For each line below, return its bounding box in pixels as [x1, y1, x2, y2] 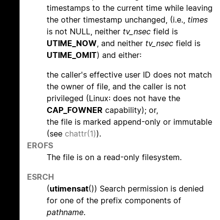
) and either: [97, 50, 141, 60]
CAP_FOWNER [47, 105, 103, 115]
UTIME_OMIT [47, 50, 97, 60]
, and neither [97, 38, 145, 48]
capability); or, [103, 105, 158, 115]
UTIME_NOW [47, 38, 97, 48]
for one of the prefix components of [47, 195, 181, 205]
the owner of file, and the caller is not [47, 81, 186, 91]
